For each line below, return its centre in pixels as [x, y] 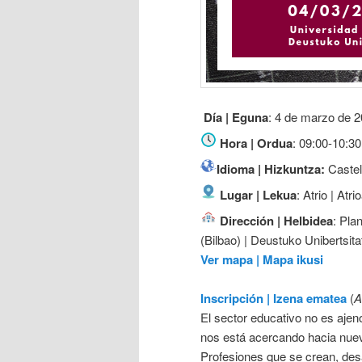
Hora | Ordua [256, 143]
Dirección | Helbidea [275, 220]
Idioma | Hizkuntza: [271, 168]
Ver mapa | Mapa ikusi [262, 259]
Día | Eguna [236, 117]
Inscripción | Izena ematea [274, 299]
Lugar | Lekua [258, 194]
